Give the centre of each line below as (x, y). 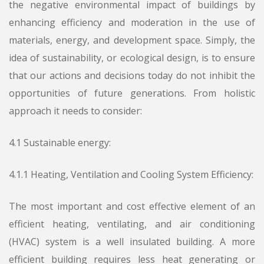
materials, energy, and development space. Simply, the (132, 40)
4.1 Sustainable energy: (60, 143)
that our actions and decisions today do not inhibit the (132, 76)
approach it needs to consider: (75, 111)
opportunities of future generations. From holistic (132, 93)
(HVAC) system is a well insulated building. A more (132, 242)
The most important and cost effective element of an (132, 207)
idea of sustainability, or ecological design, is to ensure (132, 58)
